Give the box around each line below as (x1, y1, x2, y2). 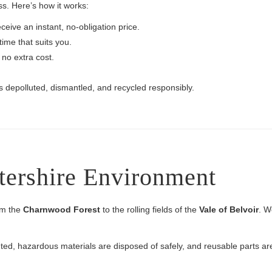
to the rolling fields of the (100, 205, 199, 214)
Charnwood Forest (23, 205, 100, 214)
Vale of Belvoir (199, 205, 259, 214)
